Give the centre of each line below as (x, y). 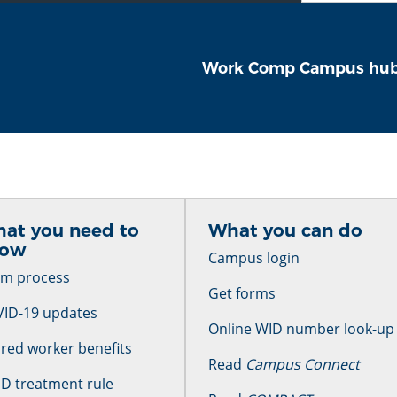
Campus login (253, 258)
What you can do (285, 230)
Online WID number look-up (301, 329)
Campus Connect (302, 364)
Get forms (241, 293)
